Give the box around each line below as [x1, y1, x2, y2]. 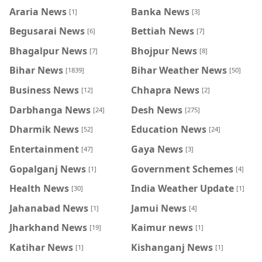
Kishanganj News [131, 240, 213, 254]
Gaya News [131, 142, 183, 156]
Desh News [131, 103, 182, 116]
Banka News [131, 5, 189, 18]
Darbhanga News [9, 103, 91, 116]
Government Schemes [131, 162, 233, 175]
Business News [9, 83, 79, 96]
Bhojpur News [131, 44, 197, 57]
